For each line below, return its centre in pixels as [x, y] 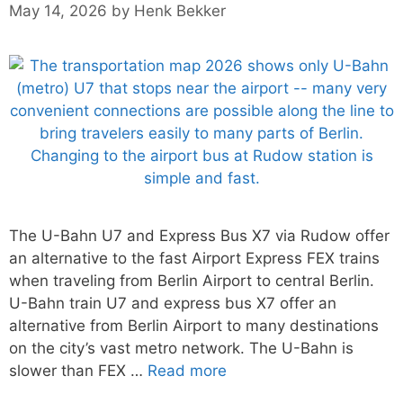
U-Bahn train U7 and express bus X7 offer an [173, 303]
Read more [187, 370]
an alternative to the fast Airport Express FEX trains [194, 258]
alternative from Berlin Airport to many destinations [194, 325]
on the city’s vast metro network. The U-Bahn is [181, 348]
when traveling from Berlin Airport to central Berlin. [192, 280]
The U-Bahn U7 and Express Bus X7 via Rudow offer [199, 235]
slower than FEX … [78, 370]
